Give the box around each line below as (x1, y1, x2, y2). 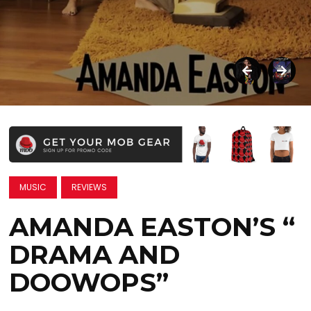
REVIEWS (72, 181, 108, 194)
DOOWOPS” (9, 267, 176, 299)
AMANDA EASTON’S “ (9, 211, 296, 243)
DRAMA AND (9, 239, 180, 271)
